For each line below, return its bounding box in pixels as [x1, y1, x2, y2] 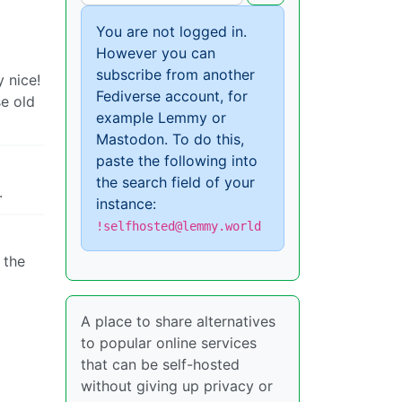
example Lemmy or [96, 109, 226, 127]
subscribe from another [96, 66, 255, 84]
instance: [96, 195, 156, 214]
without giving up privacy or [81, 377, 273, 396]
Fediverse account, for [96, 87, 248, 106]
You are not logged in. [96, 22, 247, 41]
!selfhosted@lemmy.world [96, 219, 261, 234]
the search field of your [96, 173, 255, 192]
